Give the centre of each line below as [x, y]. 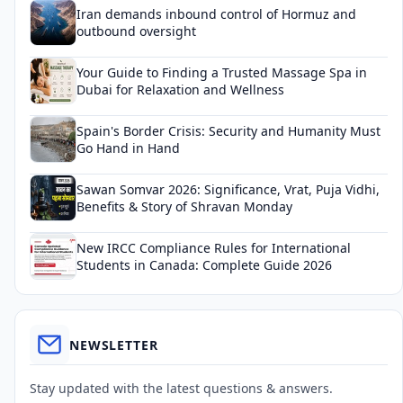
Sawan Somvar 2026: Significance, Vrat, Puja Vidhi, [228, 189]
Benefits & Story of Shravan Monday [184, 206]
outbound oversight [136, 31]
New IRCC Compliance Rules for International [214, 248]
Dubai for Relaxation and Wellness [180, 90]
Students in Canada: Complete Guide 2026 [204, 265]
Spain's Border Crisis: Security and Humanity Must [228, 131]
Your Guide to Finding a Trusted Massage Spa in [222, 72]
